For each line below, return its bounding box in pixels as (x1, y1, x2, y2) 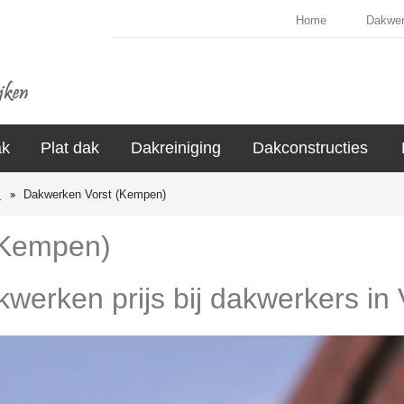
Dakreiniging (130, 139, 221, 157)
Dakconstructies (252, 139, 368, 157)
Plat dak (41, 139, 99, 157)
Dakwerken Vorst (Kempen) (23, 188, 166, 201)
